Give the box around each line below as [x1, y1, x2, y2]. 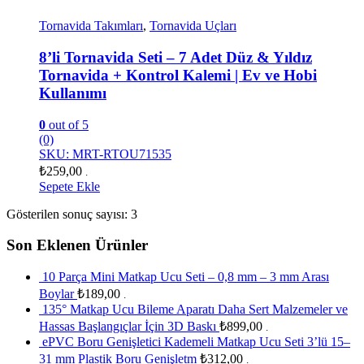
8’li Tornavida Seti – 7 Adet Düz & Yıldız [39, 48, 312, 66]
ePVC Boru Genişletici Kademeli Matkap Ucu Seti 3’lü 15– [42, 334, 350, 349]
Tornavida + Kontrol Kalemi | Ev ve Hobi [39, 66, 317, 84]
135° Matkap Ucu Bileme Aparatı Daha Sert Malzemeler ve [42, 301, 348, 316]
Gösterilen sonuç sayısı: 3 [6, 206, 137, 221]
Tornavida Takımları [39, 19, 143, 33]
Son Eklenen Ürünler [6, 236, 148, 254]
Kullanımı [39, 84, 106, 102]
